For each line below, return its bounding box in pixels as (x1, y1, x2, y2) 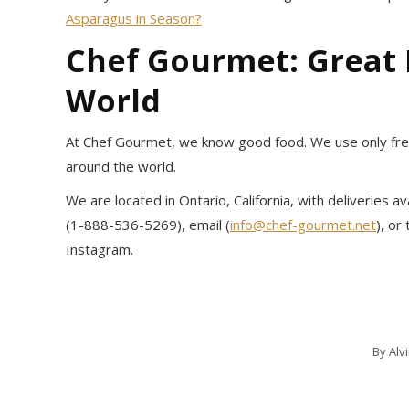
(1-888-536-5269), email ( (66, 215, 230, 234)
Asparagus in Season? (66, 9, 202, 27)
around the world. (66, 157, 180, 175)
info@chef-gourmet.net (230, 215, 376, 234)
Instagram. (66, 240, 133, 258)
